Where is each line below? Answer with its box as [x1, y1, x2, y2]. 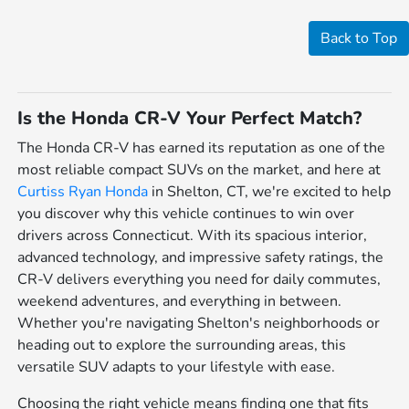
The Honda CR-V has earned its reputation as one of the [17, 137, 386, 158]
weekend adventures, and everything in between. [17, 290, 342, 311]
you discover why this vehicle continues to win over [17, 203, 355, 224]
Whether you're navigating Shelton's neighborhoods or [17, 312, 381, 333]
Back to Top [320, 27, 397, 48]
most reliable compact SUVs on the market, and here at [17, 159, 382, 180]
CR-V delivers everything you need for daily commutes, [17, 268, 382, 289]
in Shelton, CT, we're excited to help [148, 181, 392, 202]
